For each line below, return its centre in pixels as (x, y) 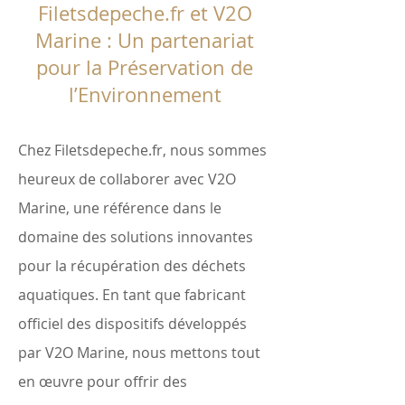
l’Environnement (145, 95)
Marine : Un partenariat (145, 41)
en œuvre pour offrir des (103, 382)
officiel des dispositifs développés (132, 324)
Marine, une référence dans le (120, 208)
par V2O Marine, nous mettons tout (139, 353)
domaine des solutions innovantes (136, 237)
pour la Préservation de (145, 68)
